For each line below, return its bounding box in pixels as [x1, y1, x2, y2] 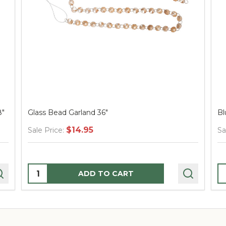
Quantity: [29, 165, 67, 176]
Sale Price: [28, 126, 65, 135]
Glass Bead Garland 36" [28, 108, 108, 118]
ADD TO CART [78, 169, 134, 179]
